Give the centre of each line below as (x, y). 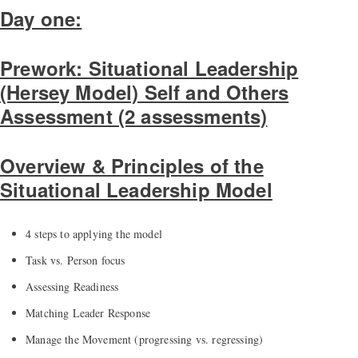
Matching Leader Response (88, 313)
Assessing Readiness (72, 287)
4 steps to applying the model (94, 234)
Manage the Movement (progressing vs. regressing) (145, 340)
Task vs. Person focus (76, 261)
